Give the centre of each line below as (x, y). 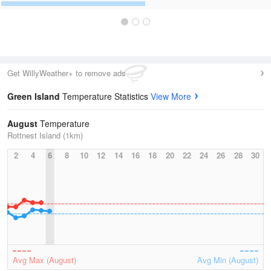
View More (171, 96)
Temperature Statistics (106, 96)
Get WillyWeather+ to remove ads (67, 73)
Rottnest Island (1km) (45, 135)
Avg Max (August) (44, 260)
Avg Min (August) (228, 260)
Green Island (35, 96)
